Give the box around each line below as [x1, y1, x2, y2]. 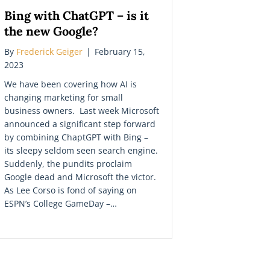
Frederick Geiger [16, 45, 83, 57]
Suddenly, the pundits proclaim [4, 157, 132, 169]
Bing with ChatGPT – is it [4, 7, 149, 23]
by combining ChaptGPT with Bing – [4, 131, 148, 143]
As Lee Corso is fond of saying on [4, 184, 137, 196]
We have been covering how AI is [4, 78, 137, 90]
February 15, [95, 45, 145, 57]
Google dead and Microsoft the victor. [4, 171, 159, 183]
